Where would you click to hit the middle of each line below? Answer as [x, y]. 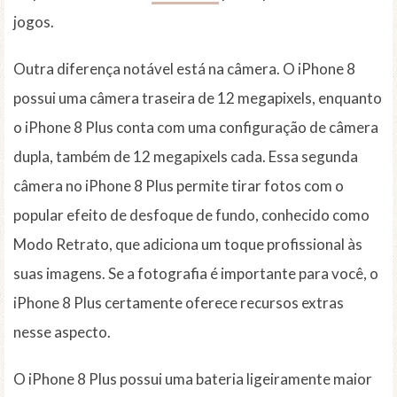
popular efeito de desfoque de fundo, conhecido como [191, 215]
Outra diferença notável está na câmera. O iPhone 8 [184, 69]
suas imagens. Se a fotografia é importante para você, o [196, 274]
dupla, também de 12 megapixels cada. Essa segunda [186, 157]
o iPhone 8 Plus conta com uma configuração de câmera [196, 128]
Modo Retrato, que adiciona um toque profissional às [188, 245]
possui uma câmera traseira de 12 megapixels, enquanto [198, 98]
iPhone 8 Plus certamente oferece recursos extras [179, 303]
